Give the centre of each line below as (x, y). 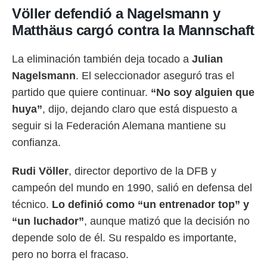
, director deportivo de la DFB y (142, 171)
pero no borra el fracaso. (70, 254)
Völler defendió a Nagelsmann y (116, 13)
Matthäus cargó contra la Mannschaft (133, 30)
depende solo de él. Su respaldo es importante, (124, 238)
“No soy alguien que (203, 92)
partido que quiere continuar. (81, 92)
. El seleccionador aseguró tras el (155, 76)
